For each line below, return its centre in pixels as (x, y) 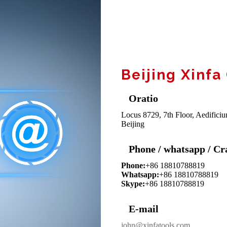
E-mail (144, 209)
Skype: (133, 184)
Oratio (143, 99)
